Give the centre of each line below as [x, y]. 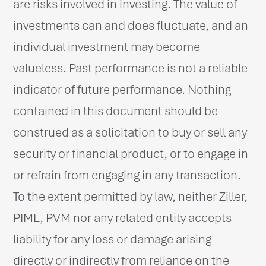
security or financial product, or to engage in [131, 153]
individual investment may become [107, 47]
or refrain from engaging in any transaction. [127, 175]
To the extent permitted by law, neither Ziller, [131, 196]
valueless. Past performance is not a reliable [131, 68]
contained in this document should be [116, 111]
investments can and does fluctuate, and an [131, 25]
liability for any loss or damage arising [113, 239]
